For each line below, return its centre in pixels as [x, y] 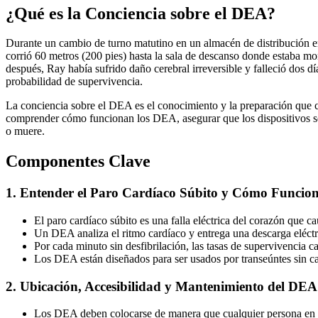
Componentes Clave [78, 161]
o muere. [25, 131]
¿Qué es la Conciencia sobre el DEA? [141, 13]
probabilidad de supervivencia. [74, 82]
